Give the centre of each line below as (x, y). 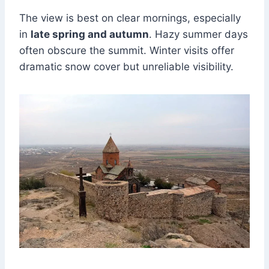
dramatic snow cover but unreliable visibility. (126, 67)
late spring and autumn (90, 35)
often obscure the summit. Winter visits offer (127, 51)
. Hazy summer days (198, 35)
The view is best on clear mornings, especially (130, 18)
